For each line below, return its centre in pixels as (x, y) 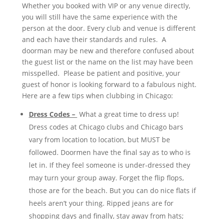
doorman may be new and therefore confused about (108, 51)
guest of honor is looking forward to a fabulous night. (109, 84)
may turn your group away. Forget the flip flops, (106, 178)
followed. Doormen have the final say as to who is (109, 152)
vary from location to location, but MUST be (99, 140)
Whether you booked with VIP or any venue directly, (106, 6)
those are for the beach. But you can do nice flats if (112, 190)
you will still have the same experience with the (99, 17)
